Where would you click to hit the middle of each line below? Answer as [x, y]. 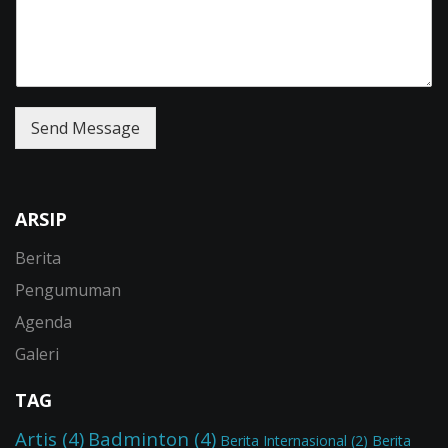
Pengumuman [68, 289]
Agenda [43, 321]
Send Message [85, 127]
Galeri [37, 353]
